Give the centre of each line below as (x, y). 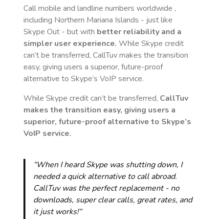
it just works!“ (57, 212)
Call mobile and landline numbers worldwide (99, 8)
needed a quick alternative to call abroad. (105, 176)
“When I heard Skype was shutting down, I (108, 165)
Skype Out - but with (60, 32)
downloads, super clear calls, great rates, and (113, 200)
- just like (156, 20)
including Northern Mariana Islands (81, 20)
